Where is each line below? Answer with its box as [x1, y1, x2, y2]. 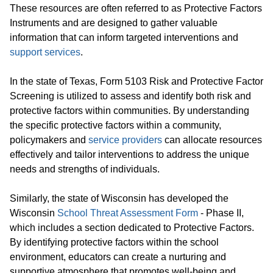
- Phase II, [198, 208, 244, 218]
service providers [88, 135, 162, 145]
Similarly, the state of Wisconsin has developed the [10, 193, 229, 204]
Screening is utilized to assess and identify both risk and [10, 91, 251, 101]
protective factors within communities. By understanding [10, 105, 249, 116]
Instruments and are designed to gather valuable [10, 18, 218, 28]
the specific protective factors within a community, [10, 120, 221, 130]
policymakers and [10, 135, 88, 145]
